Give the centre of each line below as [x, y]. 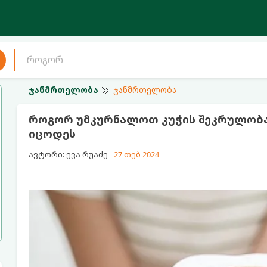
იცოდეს [52, 133]
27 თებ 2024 [136, 154]
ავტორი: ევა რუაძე [68, 154]
